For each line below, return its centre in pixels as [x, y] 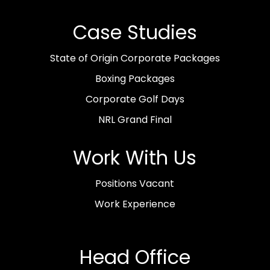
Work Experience [135, 204]
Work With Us [135, 158]
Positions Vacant [135, 184]
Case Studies [135, 33]
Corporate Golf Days [135, 99]
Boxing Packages [135, 79]
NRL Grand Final [135, 120]
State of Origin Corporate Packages [135, 58]
